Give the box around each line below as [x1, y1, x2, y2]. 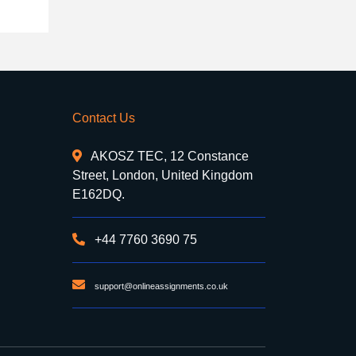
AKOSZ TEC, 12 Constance [88, 149, 249, 163]
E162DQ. [72, 187, 125, 201]
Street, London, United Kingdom [72, 168, 253, 182]
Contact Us [72, 110, 135, 125]
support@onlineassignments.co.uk [95, 281, 228, 291]
